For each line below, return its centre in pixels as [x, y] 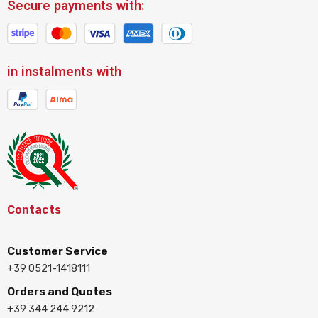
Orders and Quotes [60, 292]
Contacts [34, 210]
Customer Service [57, 251]
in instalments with [64, 72]
